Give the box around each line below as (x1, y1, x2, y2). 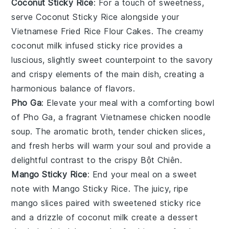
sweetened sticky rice (112, 197, 201, 208)
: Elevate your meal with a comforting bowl (41, 97, 215, 108)
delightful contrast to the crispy (11, 154, 141, 165)
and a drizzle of (11, 212, 78, 222)
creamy (174, 26, 204, 36)
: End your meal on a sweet (87, 169, 197, 179)
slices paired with (38, 197, 113, 208)
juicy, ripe (151, 183, 189, 194)
